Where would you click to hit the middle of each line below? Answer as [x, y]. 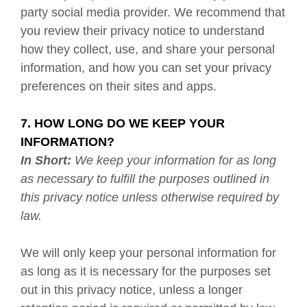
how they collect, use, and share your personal [148, 49]
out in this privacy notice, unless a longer [132, 290]
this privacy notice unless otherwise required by [150, 197]
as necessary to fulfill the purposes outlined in [145, 179]
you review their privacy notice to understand [143, 31]
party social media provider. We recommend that [153, 12]
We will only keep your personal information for [148, 253]
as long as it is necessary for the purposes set [146, 271]
